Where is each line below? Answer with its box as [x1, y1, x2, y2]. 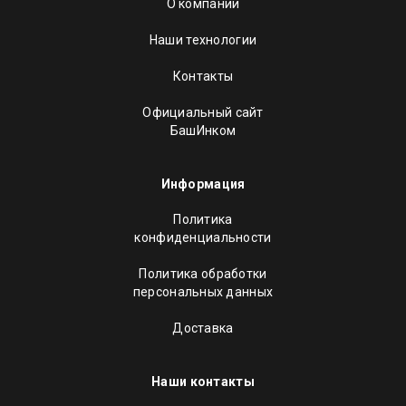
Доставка [172, 321, 234, 335]
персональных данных [132, 285, 274, 299]
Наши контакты [151, 374, 255, 389]
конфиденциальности [134, 230, 272, 245]
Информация [160, 177, 246, 191]
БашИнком [169, 123, 237, 138]
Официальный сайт [142, 105, 264, 120]
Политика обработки [139, 266, 267, 281]
